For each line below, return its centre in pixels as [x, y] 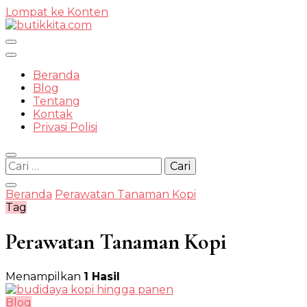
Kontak [53, 114]
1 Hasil [102, 276]
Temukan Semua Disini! [69, 49]
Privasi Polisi [65, 127]
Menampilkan [45, 276]
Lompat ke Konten [57, 12]
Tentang [57, 101]
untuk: [24, 176]
